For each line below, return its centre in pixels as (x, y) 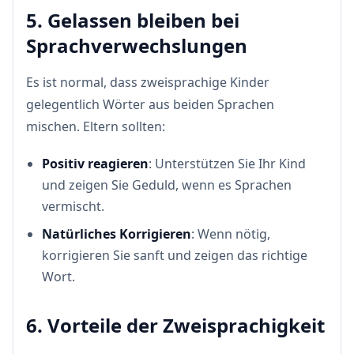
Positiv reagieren (95, 164)
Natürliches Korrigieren (117, 234)
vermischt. (73, 206)
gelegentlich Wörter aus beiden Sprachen (150, 104)
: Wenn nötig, (231, 234)
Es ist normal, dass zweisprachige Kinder (148, 82)
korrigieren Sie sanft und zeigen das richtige (175, 255)
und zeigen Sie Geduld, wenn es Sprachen (167, 185)
